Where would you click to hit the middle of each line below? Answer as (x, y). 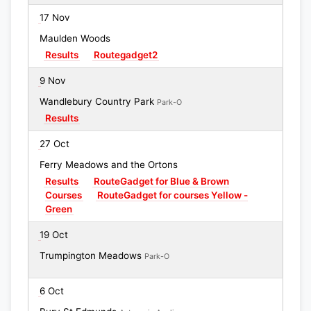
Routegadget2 (126, 55)
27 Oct (54, 144)
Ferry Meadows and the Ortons (109, 165)
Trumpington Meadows (92, 255)
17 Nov (55, 17)
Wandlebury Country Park (98, 101)
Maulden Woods (75, 38)
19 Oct (54, 235)
